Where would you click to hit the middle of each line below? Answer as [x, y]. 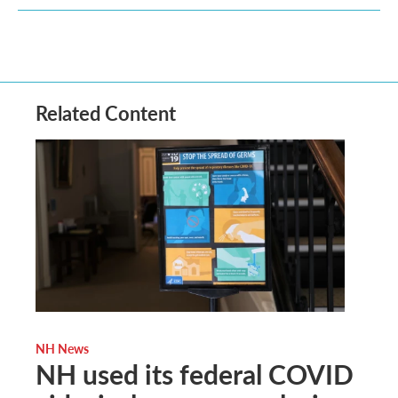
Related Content [106, 113]
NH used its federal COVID [195, 374]
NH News [62, 348]
